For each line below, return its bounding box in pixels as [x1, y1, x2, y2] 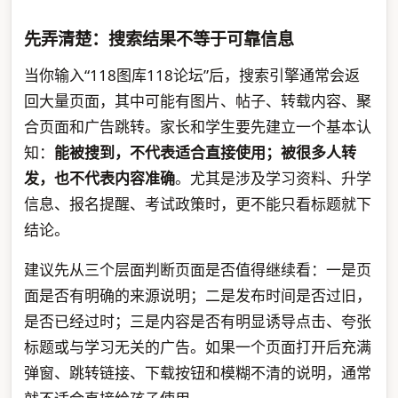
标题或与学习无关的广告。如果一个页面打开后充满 [23, 337, 371, 358]
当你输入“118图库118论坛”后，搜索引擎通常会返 [23, 65, 360, 86]
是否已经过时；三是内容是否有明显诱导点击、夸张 [23, 311, 371, 332]
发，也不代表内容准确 [23, 168, 175, 189]
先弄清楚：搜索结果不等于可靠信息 [23, 27, 294, 51]
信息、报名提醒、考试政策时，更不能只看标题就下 [23, 194, 371, 215]
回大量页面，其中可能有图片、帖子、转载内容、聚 [23, 91, 371, 112]
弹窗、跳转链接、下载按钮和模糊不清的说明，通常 [23, 362, 371, 384]
